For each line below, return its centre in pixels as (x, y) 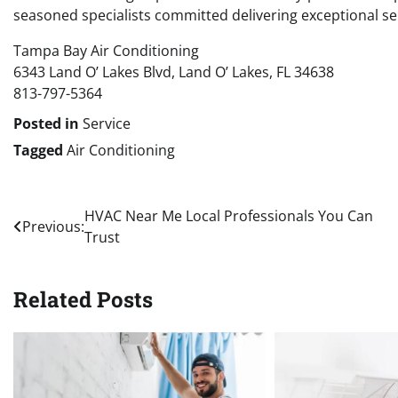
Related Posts (83, 299)
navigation (68, 252)
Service (107, 123)
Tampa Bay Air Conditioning (106, 50)
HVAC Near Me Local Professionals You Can (229, 215)
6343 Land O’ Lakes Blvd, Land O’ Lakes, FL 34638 (174, 72)
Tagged (40, 150)
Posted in (48, 123)
